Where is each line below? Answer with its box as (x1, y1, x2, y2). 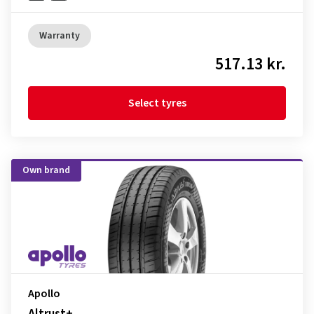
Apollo (28, 286, 60, 301)
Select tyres (128, 95, 186, 111)
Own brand (22, 163, 70, 177)
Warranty (39, 29, 80, 43)
